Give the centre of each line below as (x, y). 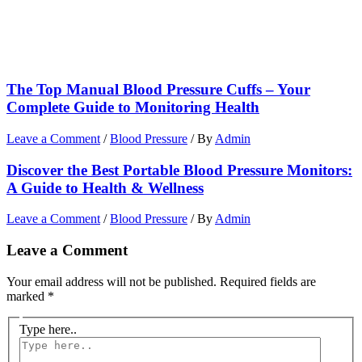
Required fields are (268, 281)
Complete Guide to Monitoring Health (133, 107)
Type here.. (48, 330)
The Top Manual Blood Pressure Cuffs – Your (158, 90)
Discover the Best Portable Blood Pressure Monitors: (179, 170)
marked (27, 296)
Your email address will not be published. (112, 281)
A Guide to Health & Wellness (105, 187)
